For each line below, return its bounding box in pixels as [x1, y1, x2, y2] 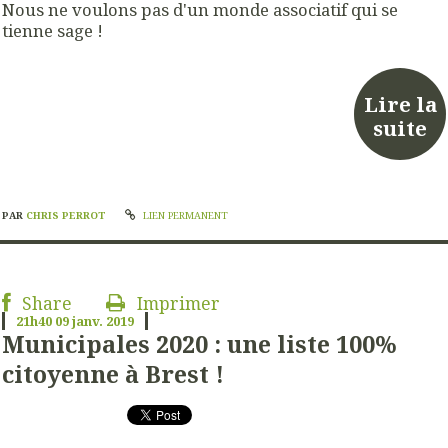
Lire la [363, 90, 437, 119]
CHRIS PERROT [26, 208, 109, 222]
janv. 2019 [71, 311, 134, 330]
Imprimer [131, 290, 220, 315]
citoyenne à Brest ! [2, 357, 224, 390]
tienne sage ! [2, 18, 103, 42]
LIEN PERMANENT [139, 208, 228, 222]
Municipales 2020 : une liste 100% [2, 327, 397, 360]
